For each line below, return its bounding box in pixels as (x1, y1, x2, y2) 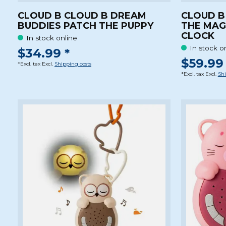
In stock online (26, 33, 78, 42)
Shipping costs (54, 61, 91, 68)
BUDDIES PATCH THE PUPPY (18, 20, 153, 32)
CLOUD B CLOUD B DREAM (18, 10, 146, 22)
